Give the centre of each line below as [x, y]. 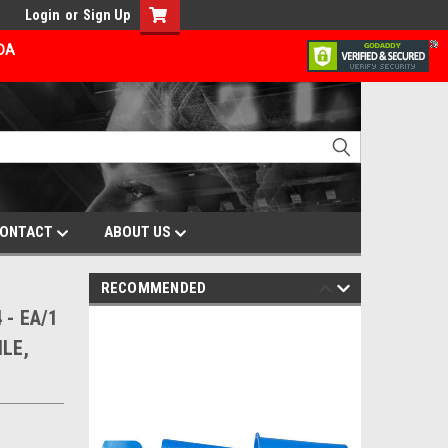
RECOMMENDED [153, 288]
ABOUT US [139, 232]
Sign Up [106, 15]
